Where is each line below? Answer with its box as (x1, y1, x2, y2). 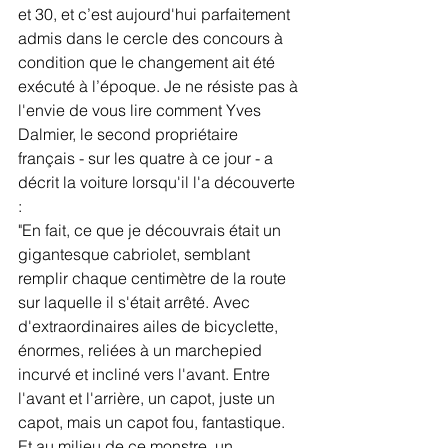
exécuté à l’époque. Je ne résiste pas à (18, 76, 302, 96)
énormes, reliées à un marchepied (18, 340, 266, 360)
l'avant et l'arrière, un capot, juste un (18, 388, 279, 408)
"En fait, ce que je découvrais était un (18, 220, 285, 240)
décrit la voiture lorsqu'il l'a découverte (18, 172, 299, 192)
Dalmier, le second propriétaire (18, 124, 242, 144)
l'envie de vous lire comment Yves (18, 100, 265, 120)
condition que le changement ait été (18, 52, 279, 72)
